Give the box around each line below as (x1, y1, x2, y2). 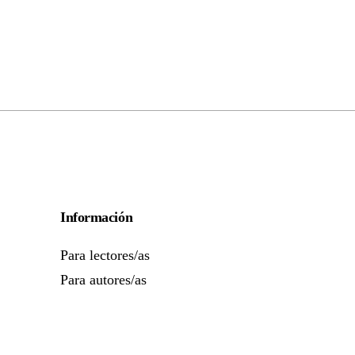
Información (60, 208, 133, 225)
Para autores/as (60, 272, 147, 288)
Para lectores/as (60, 246, 150, 263)
